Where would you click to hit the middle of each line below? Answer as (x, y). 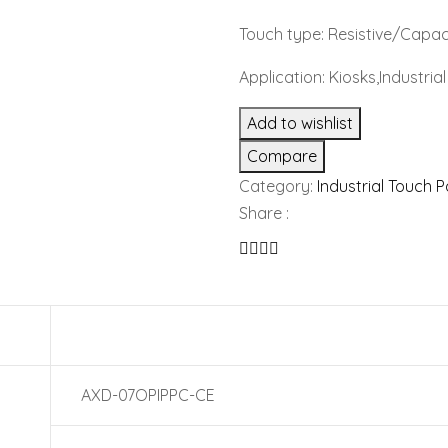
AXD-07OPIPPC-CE (148, 395)
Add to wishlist (300, 123)
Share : (264, 213)
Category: (278, 186)
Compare (282, 156)
